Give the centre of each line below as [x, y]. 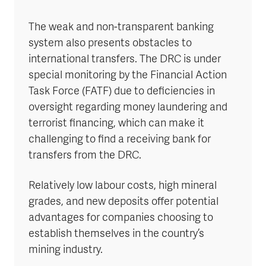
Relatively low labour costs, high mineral [123, 186]
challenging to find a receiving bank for [120, 140]
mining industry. [66, 251]
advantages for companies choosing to [121, 218]
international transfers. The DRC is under [125, 60]
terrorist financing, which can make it [116, 124]
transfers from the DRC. [85, 156]
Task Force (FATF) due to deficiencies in [122, 92]
